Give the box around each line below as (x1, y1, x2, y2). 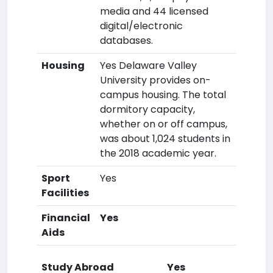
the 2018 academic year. (100, 146, 216, 160)
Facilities (41, 186, 89, 200)
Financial (41, 211, 90, 225)
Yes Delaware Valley (100, 58, 197, 73)
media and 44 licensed (100, 4, 208, 18)
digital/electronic (100, 19, 183, 33)
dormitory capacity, (100, 102, 195, 116)
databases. (100, 34, 153, 48)
